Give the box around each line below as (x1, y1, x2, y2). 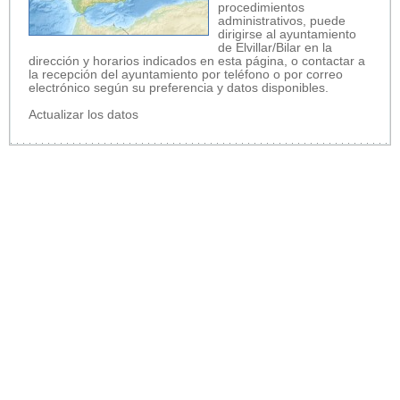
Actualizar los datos (29, 107, 138, 121)
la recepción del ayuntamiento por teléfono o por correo (29, 67, 343, 81)
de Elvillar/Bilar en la (218, 40, 332, 54)
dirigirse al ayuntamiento (218, 27, 356, 41)
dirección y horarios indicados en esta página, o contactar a (29, 54, 365, 68)
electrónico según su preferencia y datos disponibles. (29, 80, 329, 95)
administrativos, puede (218, 13, 346, 28)
